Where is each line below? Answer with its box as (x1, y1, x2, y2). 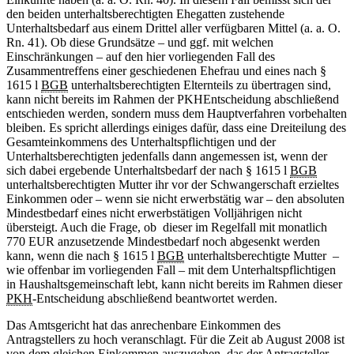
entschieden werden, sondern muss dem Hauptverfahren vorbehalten (6, 107, 347, 121)
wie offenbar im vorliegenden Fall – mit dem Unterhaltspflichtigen (6, 263, 336, 277)
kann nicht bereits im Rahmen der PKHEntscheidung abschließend (6, 92, 339, 107)
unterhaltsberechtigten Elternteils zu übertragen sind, (68, 78, 331, 92)
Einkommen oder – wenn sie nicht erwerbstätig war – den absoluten (6, 192, 345, 206)
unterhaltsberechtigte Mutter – (184, 249, 339, 263)
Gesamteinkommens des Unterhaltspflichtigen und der (6, 135, 276, 149)
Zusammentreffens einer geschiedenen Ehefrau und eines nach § (6, 64, 326, 78)
